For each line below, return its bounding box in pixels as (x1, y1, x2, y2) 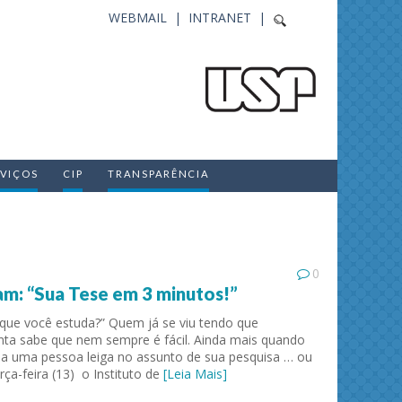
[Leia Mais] (163, 365, 227, 382)
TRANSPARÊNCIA (108, 168, 210, 179)
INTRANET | (188, 9, 273, 26)
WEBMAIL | (109, 9, 188, 26)
